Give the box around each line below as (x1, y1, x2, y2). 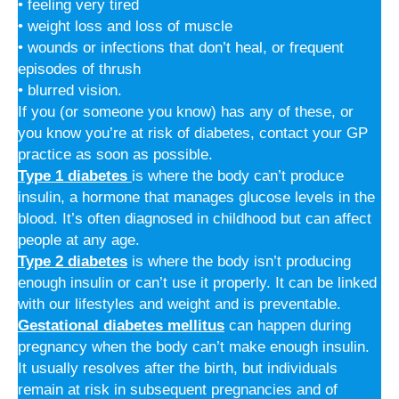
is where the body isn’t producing (127, 253, 351, 271)
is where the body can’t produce (132, 167, 344, 185)
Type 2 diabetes (18, 253, 127, 271)
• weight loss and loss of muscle (18, 18, 232, 36)
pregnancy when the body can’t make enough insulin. (18, 338, 370, 356)
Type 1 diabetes (18, 167, 127, 185)
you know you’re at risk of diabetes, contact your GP (18, 125, 368, 142)
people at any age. (18, 232, 140, 249)
